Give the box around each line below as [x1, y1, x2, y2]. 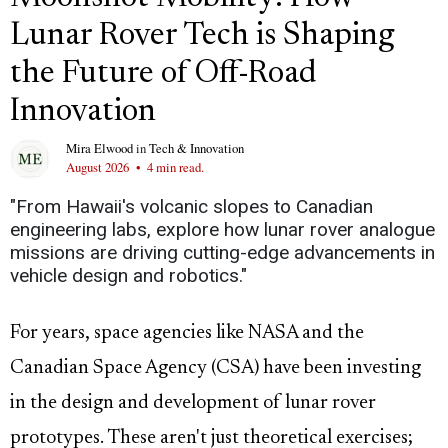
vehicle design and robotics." [10, 264, 247, 288]
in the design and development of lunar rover [10, 394, 376, 414]
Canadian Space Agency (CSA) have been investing [10, 359, 421, 379]
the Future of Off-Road [10, 58, 316, 91]
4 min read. [144, 158, 204, 177]
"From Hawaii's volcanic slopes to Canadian [10, 195, 373, 219]
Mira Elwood [66, 139, 133, 158]
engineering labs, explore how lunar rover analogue [10, 218, 435, 242]
